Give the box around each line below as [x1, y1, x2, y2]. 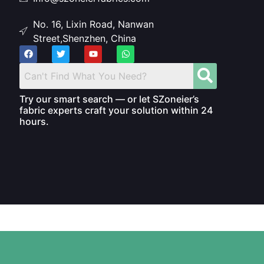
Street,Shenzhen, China [32, 32, 136, 44]
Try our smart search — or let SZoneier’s [19, 93, 200, 105]
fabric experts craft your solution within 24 [19, 104, 213, 116]
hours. [19, 115, 49, 127]
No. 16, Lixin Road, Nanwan [32, 18, 154, 30]
